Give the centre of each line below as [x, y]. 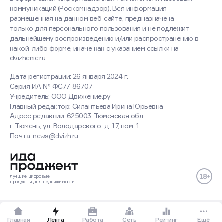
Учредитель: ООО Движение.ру [60, 96]
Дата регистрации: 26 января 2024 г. [69, 76]
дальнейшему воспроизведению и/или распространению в [104, 38]
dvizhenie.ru [28, 58]
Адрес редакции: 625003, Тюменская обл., [78, 116]
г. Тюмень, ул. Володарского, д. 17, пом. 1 [75, 126]
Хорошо [75, 174]
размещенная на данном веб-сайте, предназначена [92, 18]
